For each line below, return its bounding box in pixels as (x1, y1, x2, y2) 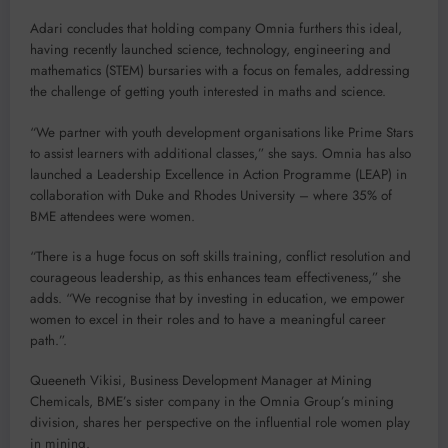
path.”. (30, 330, 67, 350)
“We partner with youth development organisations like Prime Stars (30, 122, 413, 142)
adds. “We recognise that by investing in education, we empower (30, 288, 405, 308)
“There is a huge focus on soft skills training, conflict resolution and (30, 246, 411, 266)
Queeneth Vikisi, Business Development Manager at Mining (30, 371, 372, 391)
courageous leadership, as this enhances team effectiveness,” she (30, 267, 401, 287)
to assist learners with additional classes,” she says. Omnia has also (30, 143, 411, 163)
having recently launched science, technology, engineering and (30, 40, 391, 60)
